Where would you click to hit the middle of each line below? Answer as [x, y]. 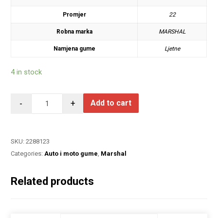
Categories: [28, 154]
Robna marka [74, 31]
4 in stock [27, 72]
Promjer [74, 14]
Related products [53, 182]
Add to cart [111, 103]
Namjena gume [74, 48]
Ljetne [172, 48]
